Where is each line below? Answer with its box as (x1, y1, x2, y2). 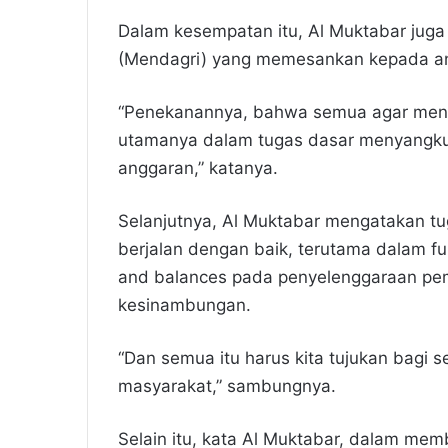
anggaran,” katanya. (118, 158, 278, 179)
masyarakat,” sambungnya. (118, 376, 336, 397)
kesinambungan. (118, 295, 251, 316)
